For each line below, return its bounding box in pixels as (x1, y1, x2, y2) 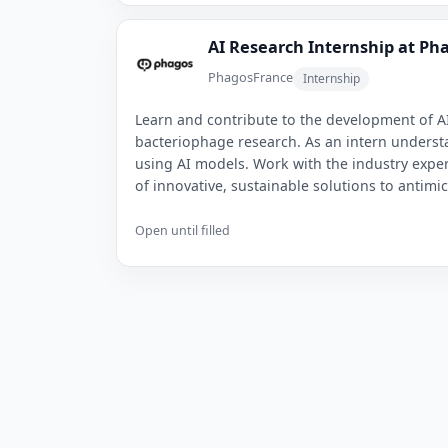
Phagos (208, 67, 254, 86)
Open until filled (134, 222, 230, 240)
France (253, 67, 294, 86)
